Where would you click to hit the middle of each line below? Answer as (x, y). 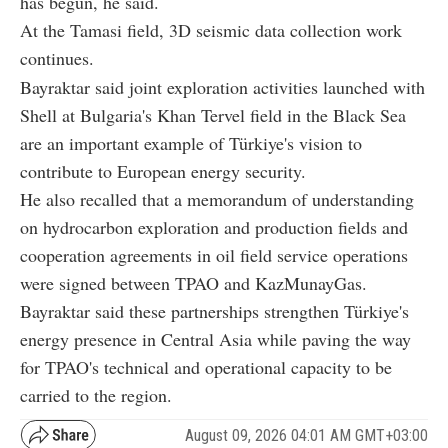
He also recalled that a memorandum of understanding (217, 199)
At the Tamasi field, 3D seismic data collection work (211, 30)
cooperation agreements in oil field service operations (214, 255)
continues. (57, 58)
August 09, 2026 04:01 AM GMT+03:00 (306, 435)
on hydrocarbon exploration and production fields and (214, 227)
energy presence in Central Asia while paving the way (215, 339)
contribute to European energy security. (163, 171)
